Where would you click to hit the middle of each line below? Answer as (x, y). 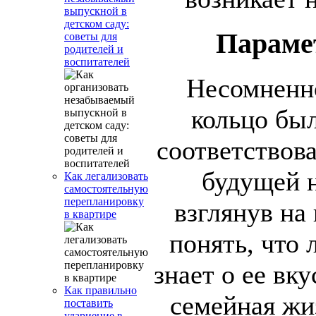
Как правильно (101, 290)
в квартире (90, 214)
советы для (91, 36)
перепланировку (104, 201)
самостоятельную (106, 189)
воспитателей (97, 62)
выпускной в (96, 11)
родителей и (94, 49)
